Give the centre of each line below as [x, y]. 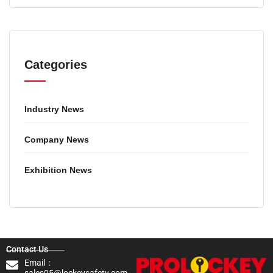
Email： [39, 263]
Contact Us [27, 249]
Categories [56, 65]
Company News [57, 140]
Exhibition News [58, 170]
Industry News [54, 109]
